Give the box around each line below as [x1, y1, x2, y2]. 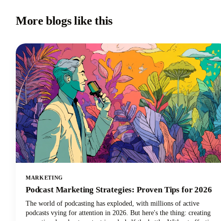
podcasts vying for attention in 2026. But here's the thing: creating [26, 209, 211, 217]
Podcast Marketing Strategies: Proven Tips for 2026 [26, 185, 212, 195]
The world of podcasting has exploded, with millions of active [26, 200, 199, 208]
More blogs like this [16, 14, 112, 28]
